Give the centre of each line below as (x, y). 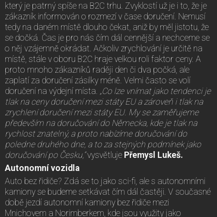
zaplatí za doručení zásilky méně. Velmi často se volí (98, 80)
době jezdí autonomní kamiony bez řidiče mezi (87, 202)
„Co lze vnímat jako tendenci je (155, 91)
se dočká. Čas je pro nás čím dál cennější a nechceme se (107, 38)
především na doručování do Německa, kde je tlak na (101, 123)
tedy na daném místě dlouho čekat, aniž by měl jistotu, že (107, 27)
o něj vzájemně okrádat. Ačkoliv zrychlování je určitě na (104, 48)
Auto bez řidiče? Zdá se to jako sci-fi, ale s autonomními (105, 181)
